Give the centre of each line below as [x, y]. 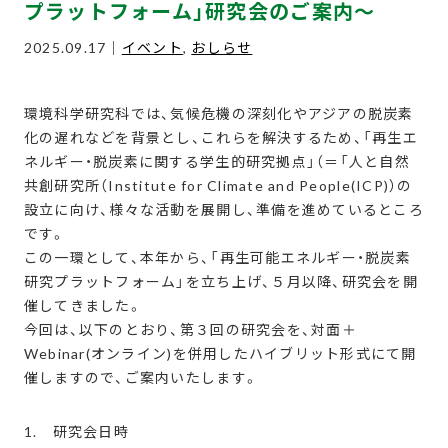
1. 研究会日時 [76, 432]
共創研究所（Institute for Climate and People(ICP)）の [218, 186]
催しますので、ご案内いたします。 [141, 378]
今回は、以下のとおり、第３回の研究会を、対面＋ [190, 330]
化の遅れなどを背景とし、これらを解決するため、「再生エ [220, 138]
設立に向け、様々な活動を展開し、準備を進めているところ [223, 210]
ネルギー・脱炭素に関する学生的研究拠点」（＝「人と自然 [216, 162]
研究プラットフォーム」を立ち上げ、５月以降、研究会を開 [220, 282]
